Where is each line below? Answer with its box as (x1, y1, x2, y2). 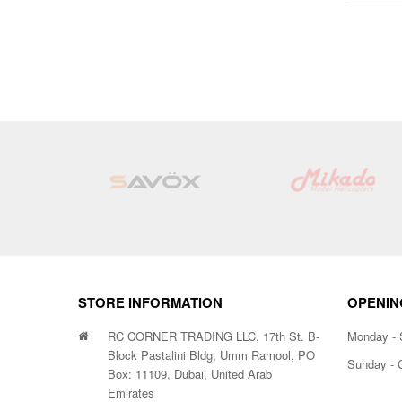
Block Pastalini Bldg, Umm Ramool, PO (108, 346, 315, 363)
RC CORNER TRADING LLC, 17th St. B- (108, 328, 319, 345)
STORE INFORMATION (78, 293, 223, 312)
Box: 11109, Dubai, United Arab (108, 365, 272, 382)
